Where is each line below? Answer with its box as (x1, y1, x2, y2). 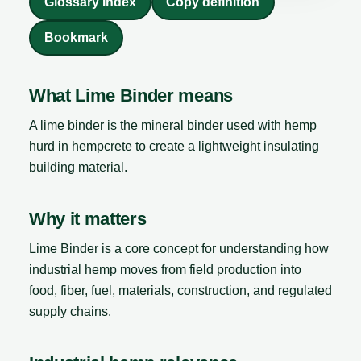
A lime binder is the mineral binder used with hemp (29, 118, 317, 133)
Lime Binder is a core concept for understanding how (29, 241, 329, 255)
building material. (29, 160, 127, 175)
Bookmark (44, 31, 108, 45)
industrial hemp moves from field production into (29, 262, 301, 276)
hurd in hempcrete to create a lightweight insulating (29, 139, 319, 154)
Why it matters (29, 208, 147, 229)
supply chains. (29, 304, 111, 318)
